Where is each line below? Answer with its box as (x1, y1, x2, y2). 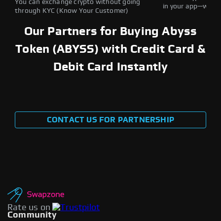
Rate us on (7, 203, 50, 212)
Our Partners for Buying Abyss (24, 25, 197, 37)
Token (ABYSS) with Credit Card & (15, 43, 206, 55)
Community (7, 210, 57, 220)
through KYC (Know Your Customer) (15, 7, 129, 14)
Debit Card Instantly (53, 61, 168, 73)
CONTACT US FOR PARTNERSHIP (46, 115, 175, 124)
